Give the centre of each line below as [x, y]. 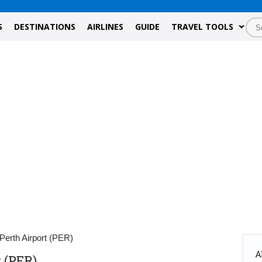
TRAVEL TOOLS [202, 27]
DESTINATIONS [45, 27]
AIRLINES [105, 27]
